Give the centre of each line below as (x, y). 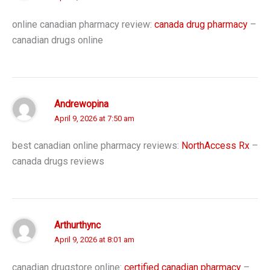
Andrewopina (81, 104)
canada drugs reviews (58, 162)
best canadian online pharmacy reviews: (97, 146)
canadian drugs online (58, 40)
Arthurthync (77, 226)
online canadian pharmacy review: (83, 24)
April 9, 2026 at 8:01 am (94, 240)
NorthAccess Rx (215, 146)
